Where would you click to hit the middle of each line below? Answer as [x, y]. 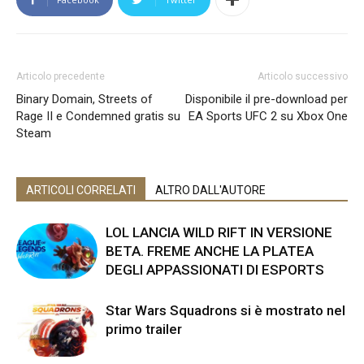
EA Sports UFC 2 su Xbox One [268, 116]
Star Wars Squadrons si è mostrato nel [225, 310]
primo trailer [144, 329]
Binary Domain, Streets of [84, 99]
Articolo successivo [303, 76]
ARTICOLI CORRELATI [81, 190]
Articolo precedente [61, 76]
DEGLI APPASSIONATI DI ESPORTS [215, 269]
